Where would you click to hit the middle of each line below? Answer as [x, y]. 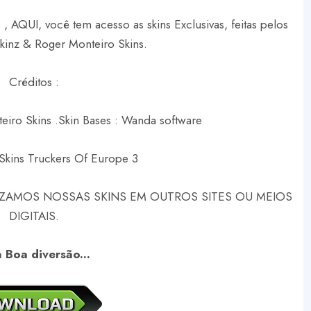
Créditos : [34, 82]
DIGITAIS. [34, 216]
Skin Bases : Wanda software [130, 120]
